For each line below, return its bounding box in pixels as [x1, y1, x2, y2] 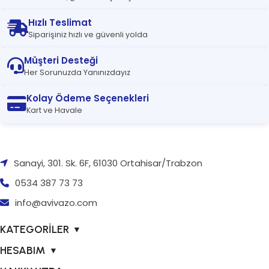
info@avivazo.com [15, 196, 97, 209]
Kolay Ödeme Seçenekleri [26, 91, 149, 104]
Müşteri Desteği [24, 53, 98, 67]
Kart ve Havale [26, 104, 82, 115]
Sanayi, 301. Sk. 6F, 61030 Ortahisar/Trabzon [11, 156, 202, 169]
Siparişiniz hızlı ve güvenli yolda [28, 29, 148, 40]
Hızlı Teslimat [28, 16, 92, 29]
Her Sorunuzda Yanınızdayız [24, 67, 130, 77]
